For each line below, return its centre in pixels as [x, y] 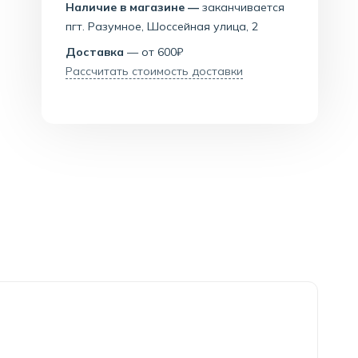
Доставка [95, 52]
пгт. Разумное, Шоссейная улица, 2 [162, 26]
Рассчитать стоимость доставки [155, 71]
